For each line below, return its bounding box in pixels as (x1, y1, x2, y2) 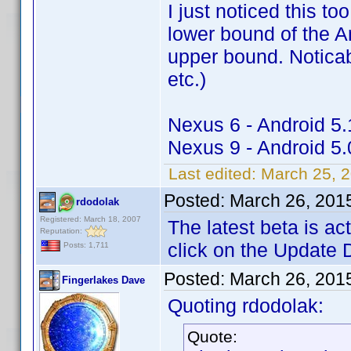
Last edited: (164, 165, 261, 183)
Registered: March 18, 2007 (40, 215, 141, 223)
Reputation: (40, 226, 85, 235)
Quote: (187, 327, 237, 346)
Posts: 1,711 (61, 241, 109, 250)
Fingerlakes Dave (62, 274, 145, 286)
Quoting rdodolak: (168, 295, 324, 317)
